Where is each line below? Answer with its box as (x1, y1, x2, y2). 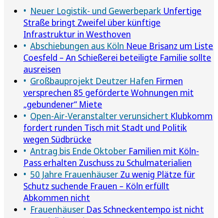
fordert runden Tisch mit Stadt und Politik (23, 121, 187, 133)
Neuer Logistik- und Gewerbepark (30, 4, 161, 17)
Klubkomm (168, 109, 213, 122)
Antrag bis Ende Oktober (30, 145, 127, 157)
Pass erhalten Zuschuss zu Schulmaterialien (23, 156, 192, 168)
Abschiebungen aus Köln (30, 39, 124, 52)
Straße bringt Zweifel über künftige (23, 16, 161, 28)
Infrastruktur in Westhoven (23, 28, 131, 40)
